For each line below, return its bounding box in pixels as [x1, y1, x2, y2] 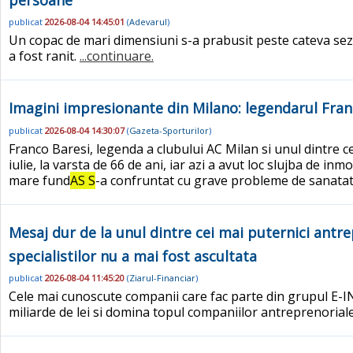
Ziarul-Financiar [129, 272, 195, 284]
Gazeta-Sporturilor [129, 124, 209, 136]
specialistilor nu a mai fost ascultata [9, 246, 257, 266]
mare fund [9, 171, 70, 189]
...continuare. [80, 47, 154, 65]
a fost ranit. [9, 47, 80, 65]
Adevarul [129, 15, 167, 28]
